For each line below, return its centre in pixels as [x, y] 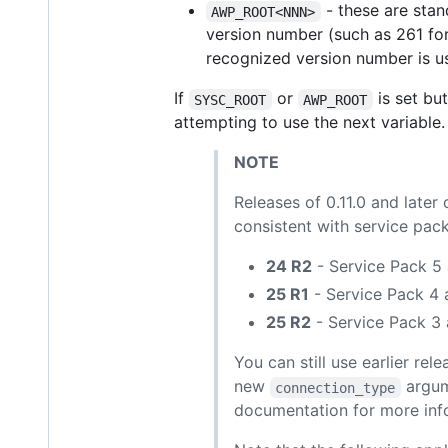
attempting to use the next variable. [309, 122]
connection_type [335, 387]
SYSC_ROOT [230, 99]
